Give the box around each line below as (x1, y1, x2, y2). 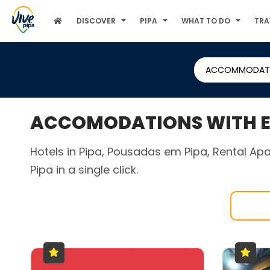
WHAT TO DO (181, 16, 231, 26)
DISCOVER (77, 16, 116, 26)
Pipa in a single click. (30, 162, 138, 177)
